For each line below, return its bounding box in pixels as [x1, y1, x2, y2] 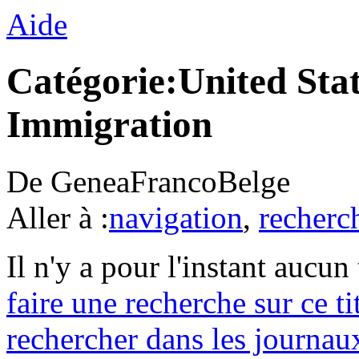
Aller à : [6, 200, 109, 235]
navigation [109, 200, 243, 235]
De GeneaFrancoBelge [6, 163, 290, 199]
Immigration [6, 103, 212, 146]
